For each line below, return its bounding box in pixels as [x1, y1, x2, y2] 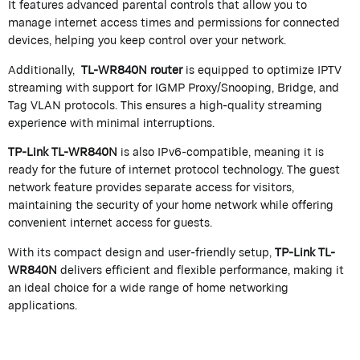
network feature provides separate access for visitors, [8, 175, 294, 199]
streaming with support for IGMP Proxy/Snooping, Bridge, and [8, 75, 339, 99]
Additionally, [8, 57, 78, 81]
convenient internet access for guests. [8, 211, 212, 235]
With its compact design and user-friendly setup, [8, 240, 275, 264]
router [150, 57, 186, 81]
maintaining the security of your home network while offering [8, 193, 333, 217]
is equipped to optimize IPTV [186, 57, 342, 81]
